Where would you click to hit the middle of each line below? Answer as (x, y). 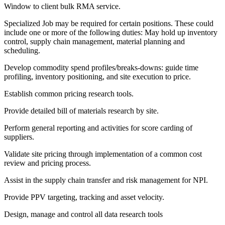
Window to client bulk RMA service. (62, 7)
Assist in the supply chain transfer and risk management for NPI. (106, 180)
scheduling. (22, 51)
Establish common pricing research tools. (69, 94)
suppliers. (19, 137)
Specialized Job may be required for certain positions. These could (109, 24)
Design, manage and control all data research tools (83, 214)
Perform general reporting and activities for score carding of (98, 128)
